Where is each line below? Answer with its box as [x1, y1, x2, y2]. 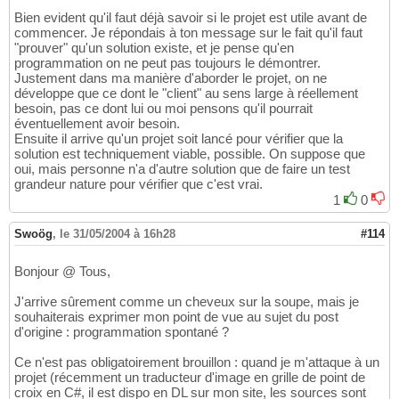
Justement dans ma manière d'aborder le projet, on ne [14, 70, 327, 86]
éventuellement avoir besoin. [14, 116, 180, 132]
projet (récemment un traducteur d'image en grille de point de [14, 370, 365, 386]
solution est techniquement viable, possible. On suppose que [14, 146, 365, 162]
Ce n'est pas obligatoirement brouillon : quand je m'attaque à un [14, 354, 379, 370]
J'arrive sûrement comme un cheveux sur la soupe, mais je [14, 294, 359, 310]
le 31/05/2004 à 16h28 [60, 227, 175, 241]
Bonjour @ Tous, [14, 264, 110, 280]
